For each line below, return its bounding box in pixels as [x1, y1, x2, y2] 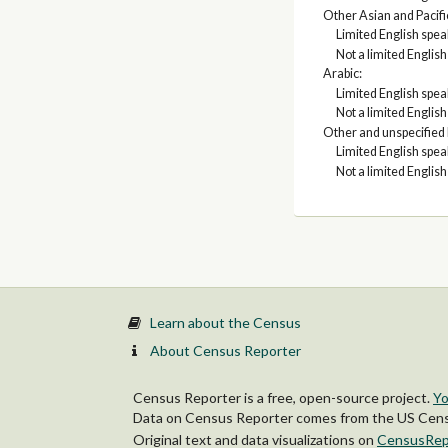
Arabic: [323, 66, 363, 82]
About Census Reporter [149, 342, 301, 360]
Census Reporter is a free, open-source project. [133, 389, 433, 407]
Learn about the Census [149, 314, 301, 332]
